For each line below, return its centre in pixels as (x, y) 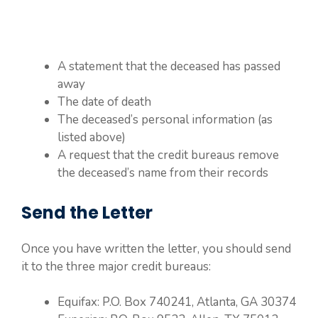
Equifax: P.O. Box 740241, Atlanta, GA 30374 (177, 302)
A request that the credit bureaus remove (168, 155)
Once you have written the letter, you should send (156, 248)
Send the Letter (87, 212)
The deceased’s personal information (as (165, 120)
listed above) (92, 137)
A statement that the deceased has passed (169, 66)
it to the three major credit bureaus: (116, 266)
